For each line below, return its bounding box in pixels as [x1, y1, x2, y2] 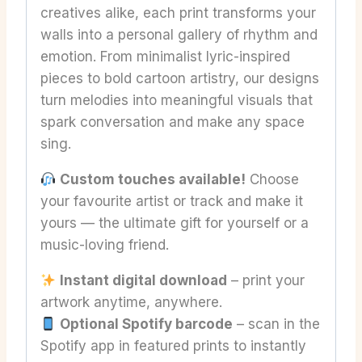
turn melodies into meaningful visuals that [40, 92, 313, 109]
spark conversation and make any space [40, 114, 305, 131]
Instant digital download [60, 272, 228, 289]
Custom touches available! [60, 171, 246, 188]
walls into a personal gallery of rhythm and [40, 27, 318, 44]
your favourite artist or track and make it [40, 193, 303, 210]
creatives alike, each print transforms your [40, 5, 316, 22]
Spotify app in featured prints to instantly [40, 338, 306, 355]
